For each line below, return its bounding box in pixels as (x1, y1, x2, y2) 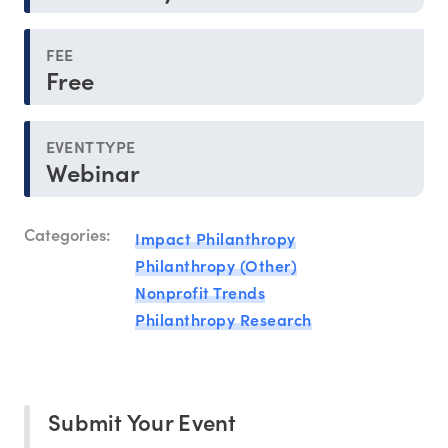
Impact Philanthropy (135, 226, 296, 249)
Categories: (24, 222, 111, 246)
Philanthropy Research (135, 307, 312, 330)
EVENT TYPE (46, 134, 135, 157)
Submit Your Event (48, 405, 237, 437)
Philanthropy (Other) (135, 253, 297, 276)
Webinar (46, 154, 141, 188)
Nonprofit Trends (135, 280, 265, 303)
